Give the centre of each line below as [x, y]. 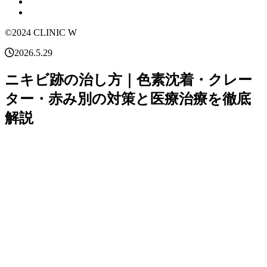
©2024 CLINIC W [41, 32]
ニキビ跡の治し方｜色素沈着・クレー [128, 80]
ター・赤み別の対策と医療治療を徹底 [128, 99]
